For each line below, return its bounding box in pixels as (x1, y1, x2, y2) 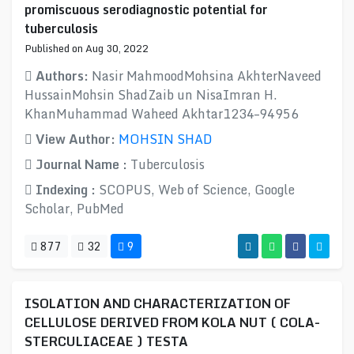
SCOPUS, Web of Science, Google (99, 179, 295, 200)
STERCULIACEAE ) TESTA (24, 331, 188, 352)
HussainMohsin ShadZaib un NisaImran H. (24, 85, 277, 105)
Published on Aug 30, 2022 (24, 40, 149, 56)
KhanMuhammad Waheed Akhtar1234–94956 (24, 104, 299, 124)
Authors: (32, 66, 92, 86)
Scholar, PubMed (24, 198, 124, 219)
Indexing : (32, 179, 99, 200)
